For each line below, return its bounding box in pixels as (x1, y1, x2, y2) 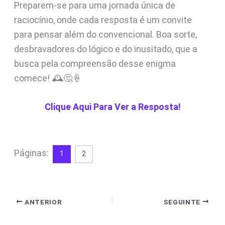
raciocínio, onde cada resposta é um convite (14, 14, 192, 25)
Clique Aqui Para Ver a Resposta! (44, 101, 181, 113)
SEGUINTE (163, 197, 202, 206)
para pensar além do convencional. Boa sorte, (14, 29, 197, 40)
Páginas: (14, 148, 51, 159)
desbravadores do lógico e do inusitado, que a (14, 43, 197, 54)
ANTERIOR (23, 197, 62, 206)
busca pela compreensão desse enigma (14, 58, 176, 69)
